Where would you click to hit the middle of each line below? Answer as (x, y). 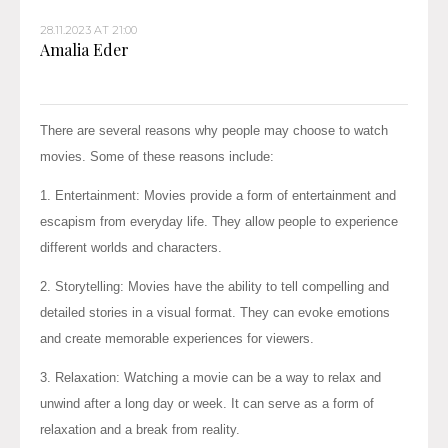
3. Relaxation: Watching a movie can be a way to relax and (210, 377)
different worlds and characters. (131, 247)
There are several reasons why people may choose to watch (214, 130)
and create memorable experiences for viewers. (177, 338)
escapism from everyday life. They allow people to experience (219, 221)
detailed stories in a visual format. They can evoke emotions (215, 312)
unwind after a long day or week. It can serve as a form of (207, 403)
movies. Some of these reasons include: (157, 156)
